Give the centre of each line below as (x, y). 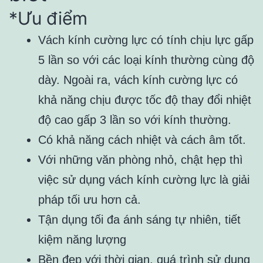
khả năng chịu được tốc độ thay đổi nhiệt (145, 100)
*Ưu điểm (48, 18)
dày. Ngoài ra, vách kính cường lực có (138, 80)
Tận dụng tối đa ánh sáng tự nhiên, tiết (139, 219)
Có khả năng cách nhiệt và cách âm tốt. (142, 139)
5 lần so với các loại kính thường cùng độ (146, 60)
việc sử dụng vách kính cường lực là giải (144, 179)
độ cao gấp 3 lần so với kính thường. (135, 119)
